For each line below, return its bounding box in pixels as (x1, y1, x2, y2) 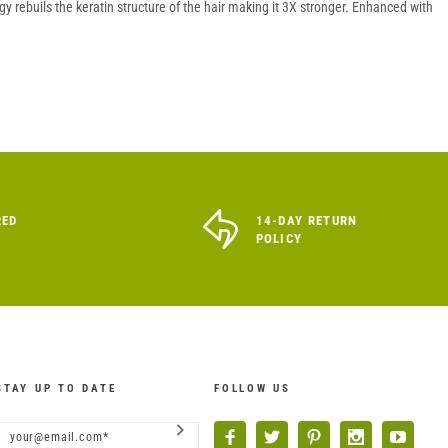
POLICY (255, 230, 303, 246)
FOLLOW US (214, 381, 291, 395)
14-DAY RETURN (255, 212, 358, 228)
